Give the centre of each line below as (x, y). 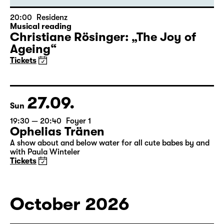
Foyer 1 (78, 121)
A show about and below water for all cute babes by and (110, 143)
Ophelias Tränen (57, 131)
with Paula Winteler (45, 152)
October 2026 (70, 204)
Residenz (52, 17)
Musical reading (41, 26)
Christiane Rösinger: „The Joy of (103, 37)
